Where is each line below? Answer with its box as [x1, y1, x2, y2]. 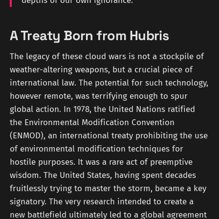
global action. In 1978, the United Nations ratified [10, 104, 195, 114]
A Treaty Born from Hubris [10, 27, 169, 44]
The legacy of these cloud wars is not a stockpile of [10, 51, 204, 62]
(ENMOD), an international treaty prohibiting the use [10, 130, 208, 141]
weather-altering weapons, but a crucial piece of [10, 64, 193, 75]
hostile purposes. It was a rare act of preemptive [10, 156, 193, 167]
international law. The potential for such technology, [10, 77, 208, 88]
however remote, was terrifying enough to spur [10, 90, 188, 101]
